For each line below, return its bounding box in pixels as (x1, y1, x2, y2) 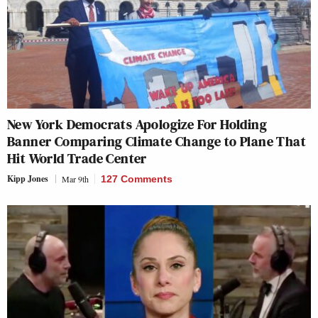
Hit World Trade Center (7, 148, 147, 168)
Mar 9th (62, 172, 89, 185)
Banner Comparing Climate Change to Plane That (7, 131, 306, 151)
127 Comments (101, 172, 172, 185)
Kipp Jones (7, 172, 48, 185)
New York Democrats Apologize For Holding (7, 114, 267, 134)
